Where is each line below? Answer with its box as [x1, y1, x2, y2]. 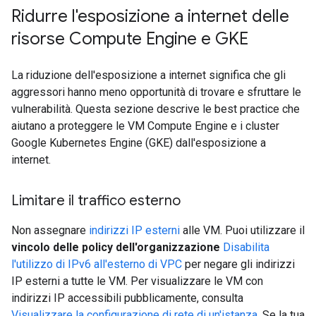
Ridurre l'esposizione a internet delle [11, 6, 289, 27]
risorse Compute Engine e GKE [11, 28, 248, 49]
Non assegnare [11, 224, 89, 237]
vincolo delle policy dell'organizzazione [11, 241, 220, 254]
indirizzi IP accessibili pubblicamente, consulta [11, 291, 243, 305]
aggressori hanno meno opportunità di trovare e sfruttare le [11, 85, 301, 99]
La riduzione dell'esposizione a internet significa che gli [11, 68, 286, 82]
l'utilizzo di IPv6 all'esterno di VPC [11, 257, 182, 271]
